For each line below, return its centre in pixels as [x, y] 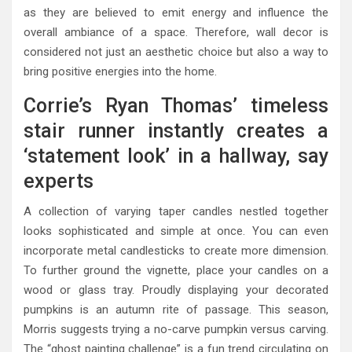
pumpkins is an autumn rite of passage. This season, [176, 310]
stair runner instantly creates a [176, 131]
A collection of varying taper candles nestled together [176, 212]
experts [59, 181]
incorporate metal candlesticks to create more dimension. [176, 251]
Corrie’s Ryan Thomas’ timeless [176, 106]
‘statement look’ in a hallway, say [176, 156]
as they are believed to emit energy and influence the [176, 13]
